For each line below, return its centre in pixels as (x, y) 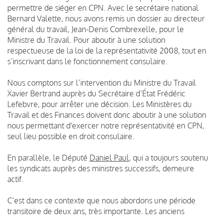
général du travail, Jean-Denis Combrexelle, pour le (96, 29)
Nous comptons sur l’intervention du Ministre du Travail (102, 82)
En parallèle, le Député (48, 157)
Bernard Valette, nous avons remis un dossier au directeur (106, 18)
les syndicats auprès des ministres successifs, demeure (101, 168)
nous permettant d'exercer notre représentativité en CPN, (106, 125)
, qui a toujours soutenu (169, 157)
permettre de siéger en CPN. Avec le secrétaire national (103, 8)
